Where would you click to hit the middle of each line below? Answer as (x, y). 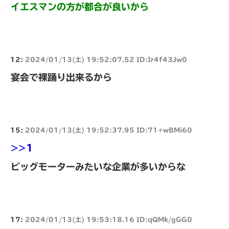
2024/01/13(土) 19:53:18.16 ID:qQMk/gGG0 (109, 219)
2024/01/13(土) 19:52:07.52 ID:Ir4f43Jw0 (106, 59)
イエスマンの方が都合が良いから (80, 6)
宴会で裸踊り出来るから (61, 77)
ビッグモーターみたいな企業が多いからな (98, 166)
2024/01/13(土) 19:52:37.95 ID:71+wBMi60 (109, 130)
